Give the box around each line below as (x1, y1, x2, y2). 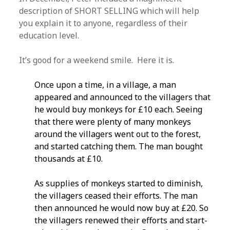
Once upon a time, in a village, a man (34, 79, 177, 90)
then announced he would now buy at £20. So (34, 202, 209, 214)
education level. (19, 30, 80, 41)
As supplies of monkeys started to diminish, (34, 178, 203, 189)
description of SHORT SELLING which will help (19, 5, 200, 16)
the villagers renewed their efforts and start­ (34, 215, 208, 226)
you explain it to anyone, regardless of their (19, 17, 188, 29)
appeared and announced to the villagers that (34, 91, 211, 103)
